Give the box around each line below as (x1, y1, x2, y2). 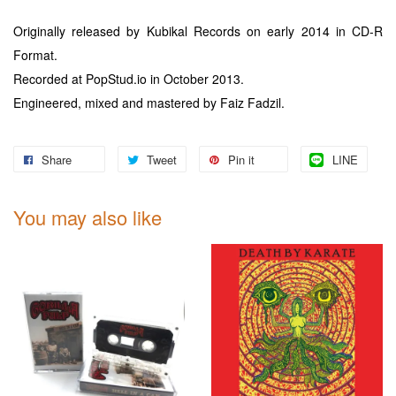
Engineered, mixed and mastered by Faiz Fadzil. (13, 93, 285, 111)
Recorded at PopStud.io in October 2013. (13, 69, 244, 88)
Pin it (228, 150, 255, 168)
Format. (13, 45, 57, 64)
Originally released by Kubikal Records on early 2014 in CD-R (13, 21, 383, 40)
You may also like (13, 202, 162, 231)
